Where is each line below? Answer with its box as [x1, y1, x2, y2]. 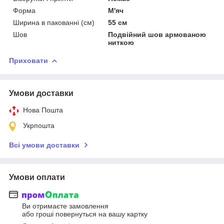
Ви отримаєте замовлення [22, 202, 108, 210]
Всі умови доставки [9, 140, 79, 149]
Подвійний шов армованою [108, 30, 206, 38]
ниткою [108, 38, 134, 46]
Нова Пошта [23, 105, 63, 114]
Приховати [9, 56, 48, 64]
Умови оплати [9, 172, 65, 181]
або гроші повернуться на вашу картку [22, 210, 147, 218]
